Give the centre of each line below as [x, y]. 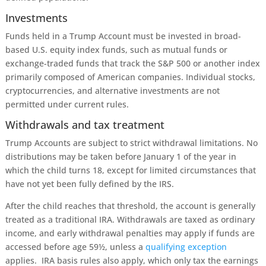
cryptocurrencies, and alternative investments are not [112, 91]
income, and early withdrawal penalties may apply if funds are [130, 233]
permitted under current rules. [67, 104]
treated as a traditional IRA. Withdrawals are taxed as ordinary [130, 219]
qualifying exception [186, 247]
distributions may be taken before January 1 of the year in [121, 156]
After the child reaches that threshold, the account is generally [130, 206]
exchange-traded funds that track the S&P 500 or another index [132, 63]
